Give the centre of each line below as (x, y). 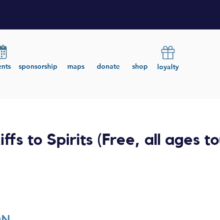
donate (108, 66)
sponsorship (38, 66)
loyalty (168, 67)
